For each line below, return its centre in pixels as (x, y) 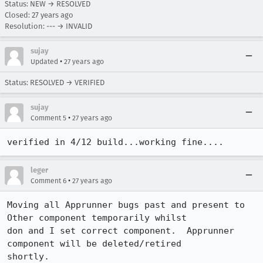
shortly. (28, 257)
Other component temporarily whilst (97, 218)
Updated (44, 62)
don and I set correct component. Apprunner (121, 231)
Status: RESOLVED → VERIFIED (55, 82)
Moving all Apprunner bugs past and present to (126, 205)
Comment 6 (48, 181)
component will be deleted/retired (94, 244)
